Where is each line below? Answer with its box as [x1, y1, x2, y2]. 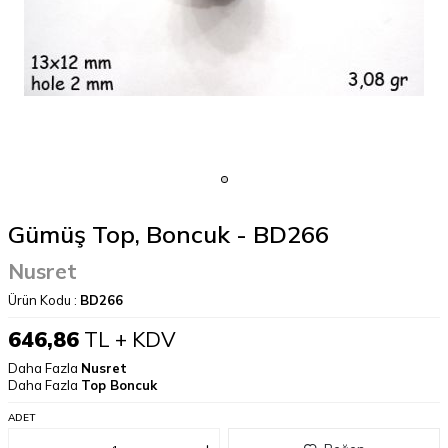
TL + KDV [79, 326, 176, 352]
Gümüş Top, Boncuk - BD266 [8, 219, 329, 249]
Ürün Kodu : [8, 292, 80, 308]
